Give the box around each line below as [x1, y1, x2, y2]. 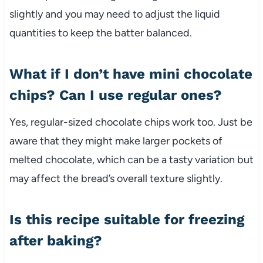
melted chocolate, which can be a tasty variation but [9, 153, 254, 166]
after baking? [9, 232, 102, 249]
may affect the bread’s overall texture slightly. [9, 171, 222, 185]
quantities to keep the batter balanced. [9, 26, 192, 39]
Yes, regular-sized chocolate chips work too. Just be [9, 115, 252, 129]
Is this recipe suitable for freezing [9, 211, 244, 228]
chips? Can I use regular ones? [9, 86, 222, 103]
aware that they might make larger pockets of [9, 134, 222, 147]
